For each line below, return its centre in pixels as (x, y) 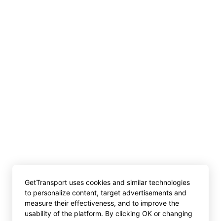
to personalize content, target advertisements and (106, 193)
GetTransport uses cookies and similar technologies (107, 182)
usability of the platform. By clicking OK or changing (109, 213)
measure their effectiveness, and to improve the (102, 203)
